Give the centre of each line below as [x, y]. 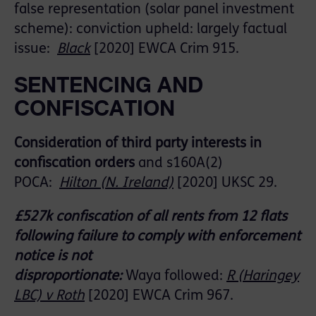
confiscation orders [76, 164]
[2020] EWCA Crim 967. [161, 297]
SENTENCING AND [109, 85]
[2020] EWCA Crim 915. [165, 50]
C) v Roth [57, 297]
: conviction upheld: [133, 30]
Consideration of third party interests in [138, 144]
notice [36, 257]
